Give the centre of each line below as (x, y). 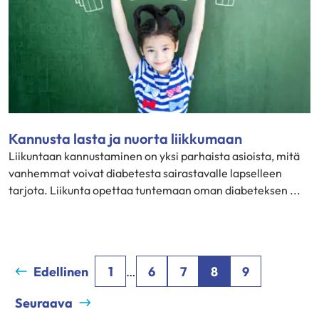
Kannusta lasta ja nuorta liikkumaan (125, 138)
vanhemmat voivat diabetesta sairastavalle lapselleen (145, 173)
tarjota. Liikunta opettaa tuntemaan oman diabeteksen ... (155, 190)
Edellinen (61, 271)
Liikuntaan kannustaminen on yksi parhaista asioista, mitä (154, 156)
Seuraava (44, 303)
